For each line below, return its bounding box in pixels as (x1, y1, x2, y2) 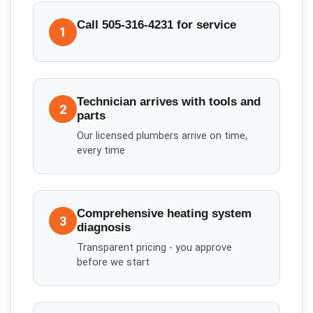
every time (77, 144, 126, 156)
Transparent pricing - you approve (77, 241, 233, 254)
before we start (77, 256, 150, 268)
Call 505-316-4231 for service (77, 17, 237, 31)
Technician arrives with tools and (77, 95, 261, 109)
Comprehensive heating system (77, 207, 252, 220)
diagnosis (77, 221, 131, 234)
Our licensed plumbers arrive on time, (77, 129, 248, 142)
